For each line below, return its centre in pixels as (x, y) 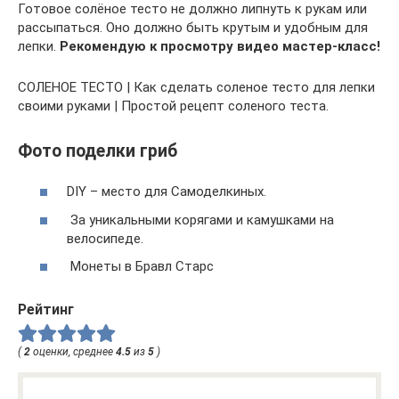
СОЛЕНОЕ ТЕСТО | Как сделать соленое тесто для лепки (196, 87)
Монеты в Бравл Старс (140, 267)
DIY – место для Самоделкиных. (167, 192)
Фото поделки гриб (98, 151)
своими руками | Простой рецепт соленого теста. (173, 106)
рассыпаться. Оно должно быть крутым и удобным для (193, 27)
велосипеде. (105, 238)
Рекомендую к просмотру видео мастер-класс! (220, 46)
